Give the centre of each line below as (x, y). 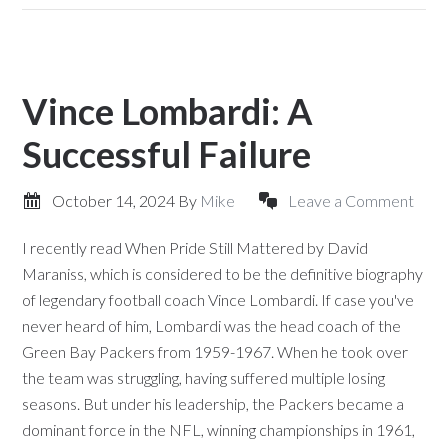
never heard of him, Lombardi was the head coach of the (212, 325)
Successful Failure (167, 154)
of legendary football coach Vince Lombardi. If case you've (218, 299)
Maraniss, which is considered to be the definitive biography (223, 273)
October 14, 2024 (114, 200)
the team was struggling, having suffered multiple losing (204, 377)
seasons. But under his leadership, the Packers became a (213, 403)
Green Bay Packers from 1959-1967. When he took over (215, 351)
